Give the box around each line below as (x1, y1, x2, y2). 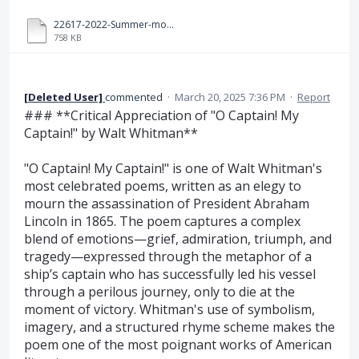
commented (105, 89, 165, 104)
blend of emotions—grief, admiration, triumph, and (24, 229, 332, 248)
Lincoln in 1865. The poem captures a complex (24, 212, 301, 230)
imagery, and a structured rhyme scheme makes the (24, 317, 335, 336)
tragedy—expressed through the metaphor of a (24, 247, 312, 265)
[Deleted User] (24, 89, 103, 104)
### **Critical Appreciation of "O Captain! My (24, 106, 299, 124)
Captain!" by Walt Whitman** (24, 123, 198, 142)
